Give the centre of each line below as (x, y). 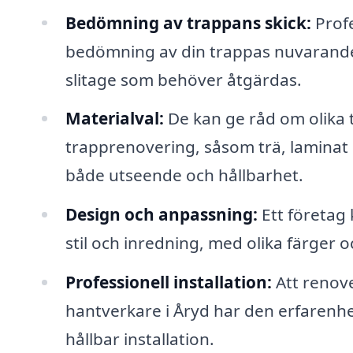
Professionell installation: (168, 282)
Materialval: (114, 119)
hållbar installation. (139, 339)
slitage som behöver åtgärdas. (183, 79)
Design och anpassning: (161, 215)
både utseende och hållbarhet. (184, 175)
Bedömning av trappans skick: (188, 22)
